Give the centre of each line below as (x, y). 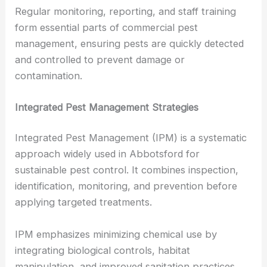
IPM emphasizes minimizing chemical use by (116, 234)
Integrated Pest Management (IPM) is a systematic (131, 138)
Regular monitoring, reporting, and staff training (126, 11)
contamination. (49, 75)
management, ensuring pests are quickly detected (130, 43)
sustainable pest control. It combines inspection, (127, 170)
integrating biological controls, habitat (103, 250)
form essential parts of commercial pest (107, 27)
